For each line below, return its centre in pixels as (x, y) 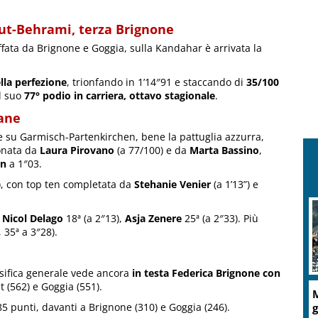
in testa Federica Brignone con (206, 273)
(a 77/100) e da (152, 150)
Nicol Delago (33, 218)
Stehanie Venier (172, 184)
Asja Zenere (153, 218)
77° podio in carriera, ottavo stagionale (120, 95)
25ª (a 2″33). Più (220, 218)
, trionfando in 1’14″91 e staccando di (157, 82)
